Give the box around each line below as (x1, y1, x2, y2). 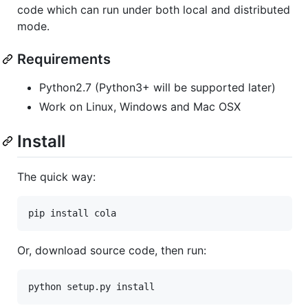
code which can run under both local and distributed (17, 2, 290, 16)
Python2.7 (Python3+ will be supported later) (39, 80, 276, 94)
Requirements (17, 50, 111, 67)
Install (17, 131, 65, 151)
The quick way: (17, 169, 96, 184)
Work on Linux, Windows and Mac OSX (39, 99, 241, 113)
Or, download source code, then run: (17, 243, 206, 257)
